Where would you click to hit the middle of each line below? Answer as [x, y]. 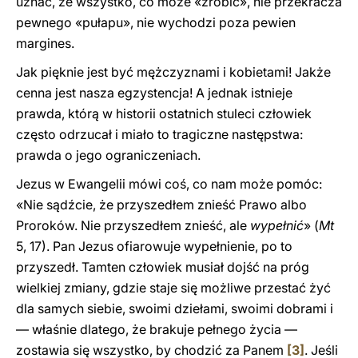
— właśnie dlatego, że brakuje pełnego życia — [157, 329]
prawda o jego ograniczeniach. [108, 155]
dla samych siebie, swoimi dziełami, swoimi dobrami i [175, 308]
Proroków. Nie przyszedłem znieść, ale [133, 225]
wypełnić [277, 225]
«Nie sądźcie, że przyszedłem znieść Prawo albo [161, 205]
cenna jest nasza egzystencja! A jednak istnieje [154, 93]
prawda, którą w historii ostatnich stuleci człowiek [164, 113]
